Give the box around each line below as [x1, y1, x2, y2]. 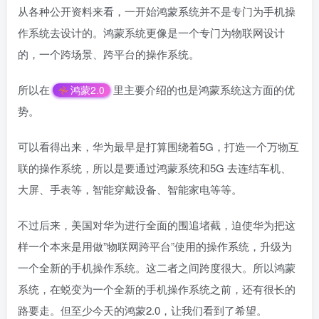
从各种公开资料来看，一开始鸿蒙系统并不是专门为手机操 [18, 3, 296, 19]
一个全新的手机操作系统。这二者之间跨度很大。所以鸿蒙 [18, 259, 296, 275]
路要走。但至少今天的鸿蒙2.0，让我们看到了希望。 [18, 302, 267, 318]
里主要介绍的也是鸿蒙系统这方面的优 [113, 81, 295, 97]
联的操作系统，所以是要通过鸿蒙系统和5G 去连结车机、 [18, 159, 291, 175]
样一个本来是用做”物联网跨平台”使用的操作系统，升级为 [18, 238, 292, 253]
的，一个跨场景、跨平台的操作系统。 [18, 46, 199, 61]
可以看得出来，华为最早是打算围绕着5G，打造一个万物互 [18, 138, 299, 154]
